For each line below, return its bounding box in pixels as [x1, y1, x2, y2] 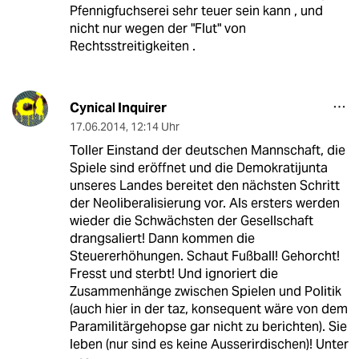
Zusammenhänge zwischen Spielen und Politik [69, 283, 341, 301]
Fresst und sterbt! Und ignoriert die [69, 265, 278, 283]
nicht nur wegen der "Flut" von [69, 20, 246, 38]
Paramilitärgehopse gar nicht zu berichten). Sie [69, 318, 347, 336]
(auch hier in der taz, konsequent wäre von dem [69, 301, 348, 318]
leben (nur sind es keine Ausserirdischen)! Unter [69, 336, 349, 353]
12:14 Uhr [130, 119, 179, 135]
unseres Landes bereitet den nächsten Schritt [69, 177, 340, 195]
